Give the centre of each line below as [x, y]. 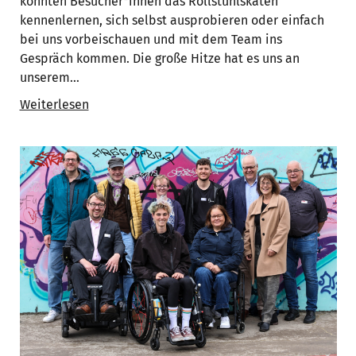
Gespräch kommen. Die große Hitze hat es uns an [159, 58]
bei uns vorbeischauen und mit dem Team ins [151, 39]
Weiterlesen [54, 104]
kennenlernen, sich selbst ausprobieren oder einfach [172, 20]
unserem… [49, 77]
